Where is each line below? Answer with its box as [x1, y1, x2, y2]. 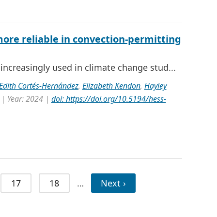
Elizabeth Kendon [82, 80, 140, 91]
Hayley [144, 80, 167, 91]
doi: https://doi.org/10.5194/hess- [51, 93, 166, 104]
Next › [100, 177, 126, 189]
